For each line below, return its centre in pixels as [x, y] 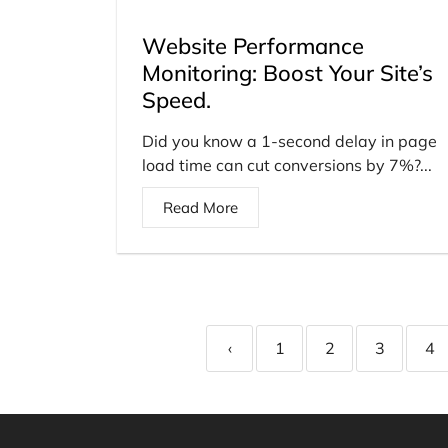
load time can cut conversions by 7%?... [287, 164]
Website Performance [253, 45]
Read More [200, 207]
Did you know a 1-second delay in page [289, 140]
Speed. [176, 99]
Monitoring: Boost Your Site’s [287, 72]
